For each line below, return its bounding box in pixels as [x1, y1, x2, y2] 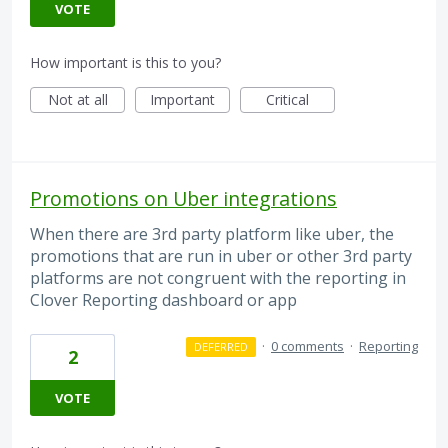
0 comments [271, 336, 344, 355]
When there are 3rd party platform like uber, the [30, 223, 394, 246]
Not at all [47, 90, 108, 110]
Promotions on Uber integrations [30, 185, 337, 213]
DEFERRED [193, 338, 248, 354]
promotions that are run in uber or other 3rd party [30, 245, 412, 268]
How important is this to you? [30, 53, 221, 73]
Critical [266, 90, 309, 110]
